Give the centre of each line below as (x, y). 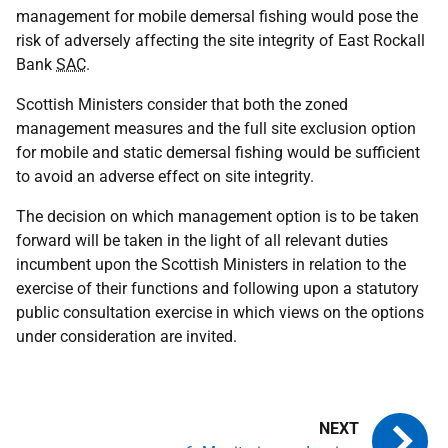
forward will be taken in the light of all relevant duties (202, 240)
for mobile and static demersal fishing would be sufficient (218, 152)
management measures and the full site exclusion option (216, 128)
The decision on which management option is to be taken (217, 216)
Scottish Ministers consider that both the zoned (182, 104)
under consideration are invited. (126, 336)
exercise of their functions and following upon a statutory (217, 288)
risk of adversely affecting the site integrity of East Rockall (220, 40)
